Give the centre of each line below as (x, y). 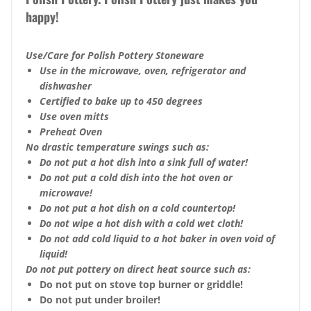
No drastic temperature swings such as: (117, 147)
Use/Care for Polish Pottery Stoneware (115, 56)
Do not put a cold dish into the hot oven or (136, 178)
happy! (42, 17)
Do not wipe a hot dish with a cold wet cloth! (141, 224)
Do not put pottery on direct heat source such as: (138, 269)
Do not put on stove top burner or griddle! (141, 285)
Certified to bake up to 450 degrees (121, 101)
